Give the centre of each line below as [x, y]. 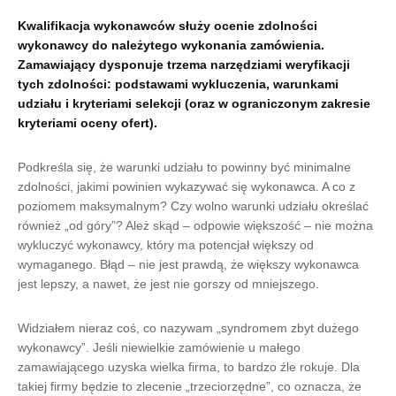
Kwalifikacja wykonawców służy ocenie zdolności [168, 26]
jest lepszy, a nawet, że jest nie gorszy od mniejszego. [168, 284]
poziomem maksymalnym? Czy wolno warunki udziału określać [193, 206]
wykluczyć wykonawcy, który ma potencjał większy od [166, 245]
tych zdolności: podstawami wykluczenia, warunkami [178, 84]
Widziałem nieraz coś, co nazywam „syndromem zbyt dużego [188, 328]
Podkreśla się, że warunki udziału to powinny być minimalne [184, 167]
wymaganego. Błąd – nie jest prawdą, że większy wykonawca [188, 264]
